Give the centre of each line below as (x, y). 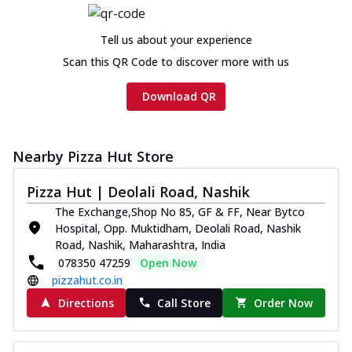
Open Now (168, 262)
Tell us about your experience (176, 39)
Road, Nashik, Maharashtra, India (140, 244)
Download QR (179, 96)
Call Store (183, 302)
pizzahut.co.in (87, 280)
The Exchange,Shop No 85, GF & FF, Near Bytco (180, 211)
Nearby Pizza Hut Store (93, 156)
